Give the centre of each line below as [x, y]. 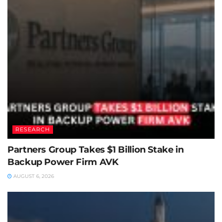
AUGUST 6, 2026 [33, 176]
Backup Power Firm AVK [63, 162]
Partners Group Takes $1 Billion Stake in [96, 150]
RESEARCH [33, 130]
